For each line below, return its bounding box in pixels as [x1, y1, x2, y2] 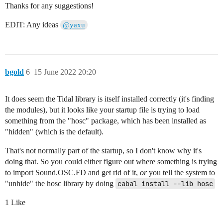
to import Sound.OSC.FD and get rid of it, [5, 168, 140, 177]
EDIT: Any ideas [5, 20, 60, 29]
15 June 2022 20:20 [34, 68, 96, 77]
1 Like [5, 198, 25, 207]
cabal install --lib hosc [117, 179, 213, 189]
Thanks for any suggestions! [5, 1, 94, 10]
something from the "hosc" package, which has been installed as [5, 116, 206, 125]
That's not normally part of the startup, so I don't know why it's [5, 146, 202, 155]
